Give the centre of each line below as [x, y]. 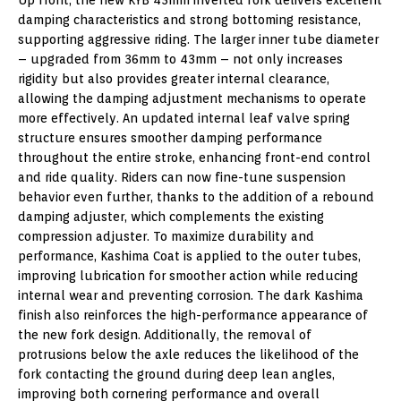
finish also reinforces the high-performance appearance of [193, 315]
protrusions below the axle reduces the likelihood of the [188, 354]
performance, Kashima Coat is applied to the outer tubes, [189, 256]
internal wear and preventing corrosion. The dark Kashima [191, 295]
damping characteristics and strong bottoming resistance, [189, 19]
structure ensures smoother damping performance [170, 137]
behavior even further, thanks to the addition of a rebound [196, 196]
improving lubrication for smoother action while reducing [188, 275]
